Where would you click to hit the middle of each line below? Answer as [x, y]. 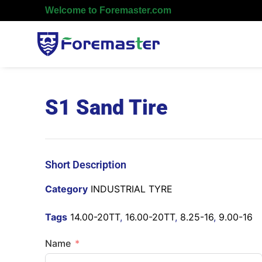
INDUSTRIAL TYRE [132, 189]
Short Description [86, 164]
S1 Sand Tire [107, 107]
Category [67, 189]
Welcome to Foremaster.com [108, 10]
